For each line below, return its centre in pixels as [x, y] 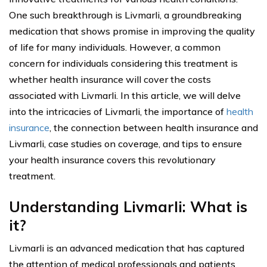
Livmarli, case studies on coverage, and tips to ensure [125, 144]
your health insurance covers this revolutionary [112, 160]
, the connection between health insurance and [154, 128]
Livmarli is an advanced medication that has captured [127, 248]
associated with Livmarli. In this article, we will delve [125, 95]
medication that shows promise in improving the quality [132, 31]
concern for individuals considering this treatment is [123, 63]
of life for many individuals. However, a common [115, 47]
